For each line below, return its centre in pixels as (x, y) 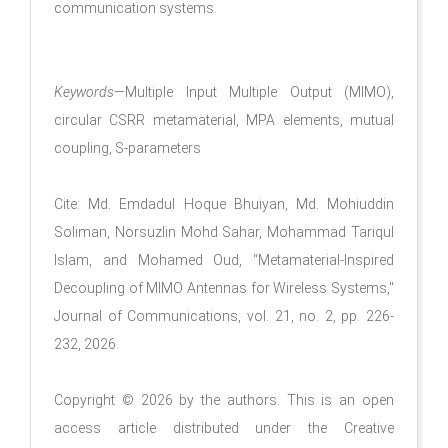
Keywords (84, 91)
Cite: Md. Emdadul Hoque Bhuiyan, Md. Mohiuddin (224, 203)
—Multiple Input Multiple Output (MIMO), (254, 91)
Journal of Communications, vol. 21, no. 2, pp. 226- (224, 315)
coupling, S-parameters (127, 147)
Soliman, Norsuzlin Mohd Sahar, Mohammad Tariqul (224, 231)
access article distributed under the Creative (224, 427)
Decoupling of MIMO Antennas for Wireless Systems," (224, 287)
